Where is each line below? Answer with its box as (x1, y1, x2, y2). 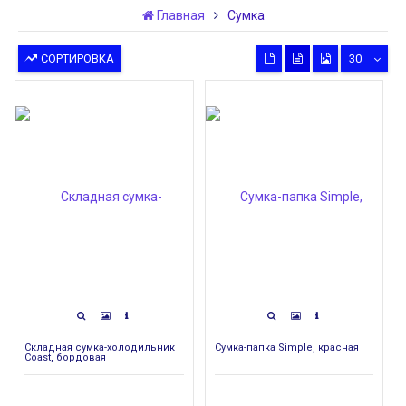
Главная (156, 7, 205, 23)
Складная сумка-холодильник (24, 341, 175, 353)
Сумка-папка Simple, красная (214, 341, 359, 353)
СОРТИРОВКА (37, 51, 114, 65)
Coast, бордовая (24, 351, 106, 363)
